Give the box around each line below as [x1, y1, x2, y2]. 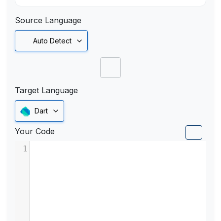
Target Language [15, 85, 78, 95]
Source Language [15, 15, 81, 25]
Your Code [15, 126, 55, 137]
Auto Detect [29, 37, 72, 45]
